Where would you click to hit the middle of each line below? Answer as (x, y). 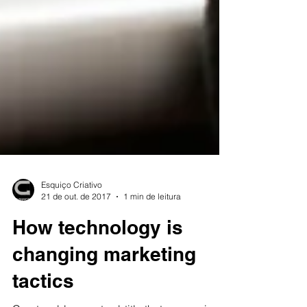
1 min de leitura (152, 226)
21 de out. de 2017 (76, 226)
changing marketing (104, 284)
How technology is (98, 257)
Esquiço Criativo (72, 215)
